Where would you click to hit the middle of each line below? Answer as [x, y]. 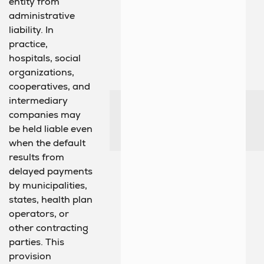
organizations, [42, 72]
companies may [45, 115]
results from [37, 157]
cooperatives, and [49, 87]
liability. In [31, 30]
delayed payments [51, 171]
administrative [42, 16]
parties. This [37, 242]
